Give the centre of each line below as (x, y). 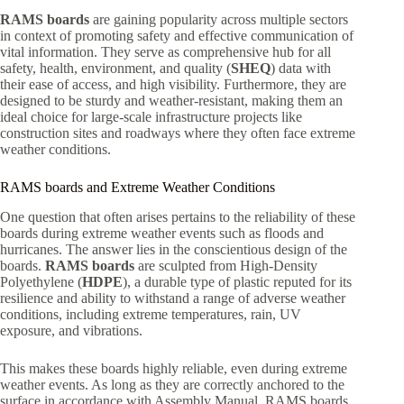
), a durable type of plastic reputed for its (237, 281)
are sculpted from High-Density (226, 265)
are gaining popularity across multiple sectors (219, 19)
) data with (301, 68)
